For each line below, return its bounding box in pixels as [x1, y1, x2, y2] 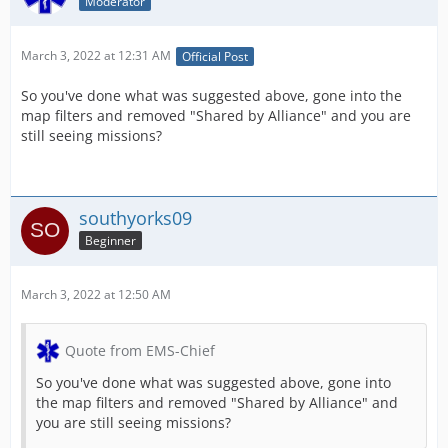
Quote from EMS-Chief [65, 340, 215, 360]
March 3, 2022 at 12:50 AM [21, 285, 171, 303]
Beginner [85, 232, 136, 250]
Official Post [182, 47, 248, 65]
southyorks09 [79, 205, 192, 230]
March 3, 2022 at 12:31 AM [21, 47, 171, 65]
